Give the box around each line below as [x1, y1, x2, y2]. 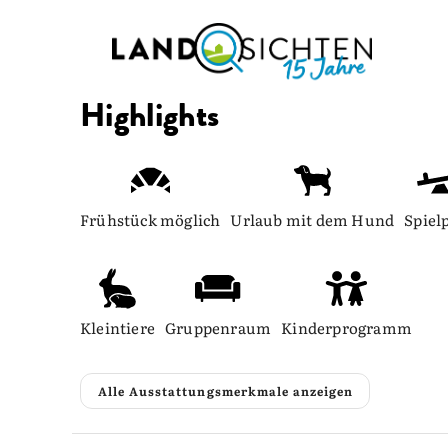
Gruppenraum [165, 316, 272, 339]
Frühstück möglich [80, 208, 221, 231]
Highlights [80, 91, 220, 139]
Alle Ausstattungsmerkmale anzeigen [98, 382, 354, 400]
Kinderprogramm [281, 316, 413, 339]
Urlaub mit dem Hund [230, 208, 395, 231]
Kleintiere [80, 316, 155, 339]
